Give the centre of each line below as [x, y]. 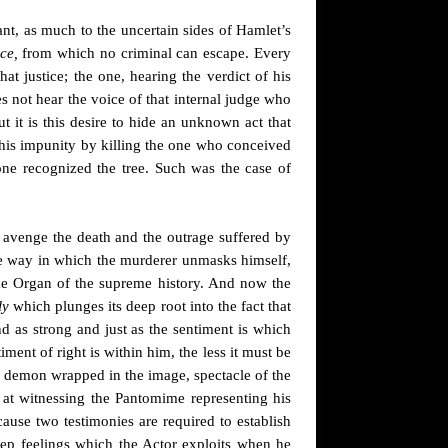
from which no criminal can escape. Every [154, 53]
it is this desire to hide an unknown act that [151, 122]
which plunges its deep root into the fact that [152, 306]
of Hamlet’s [255, 30]
